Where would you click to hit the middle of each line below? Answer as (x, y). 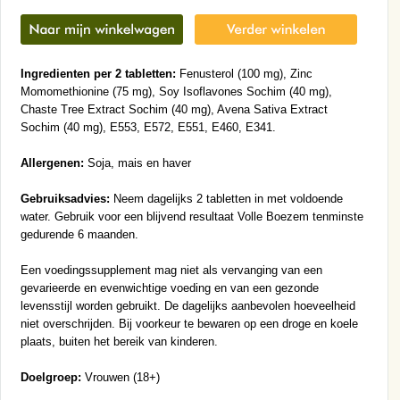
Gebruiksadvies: (65, 199)
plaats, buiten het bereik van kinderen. (119, 342)
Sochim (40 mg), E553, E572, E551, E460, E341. (148, 128)
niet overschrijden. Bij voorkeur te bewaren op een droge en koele (189, 324)
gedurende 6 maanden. (79, 235)
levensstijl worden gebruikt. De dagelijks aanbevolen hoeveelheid (187, 306)
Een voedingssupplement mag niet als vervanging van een (171, 271)
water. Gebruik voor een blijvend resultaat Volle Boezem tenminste (192, 217)
